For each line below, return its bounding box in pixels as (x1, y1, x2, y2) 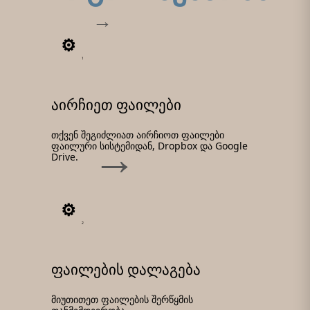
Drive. (51, 149, 78, 163)
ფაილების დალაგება (51, 259, 201, 279)
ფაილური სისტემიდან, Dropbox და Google (51, 138, 248, 152)
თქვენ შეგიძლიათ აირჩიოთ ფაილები (51, 127, 224, 141)
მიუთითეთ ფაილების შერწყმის (51, 292, 193, 306)
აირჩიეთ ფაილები (51, 94, 181, 114)
